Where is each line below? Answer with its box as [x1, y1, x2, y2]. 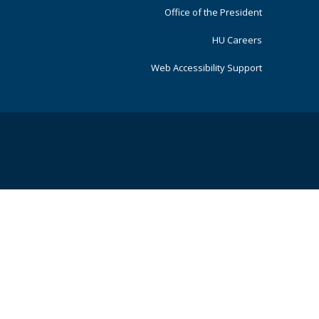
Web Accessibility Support [151, 61, 262, 74]
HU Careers [212, 33, 262, 46]
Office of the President [164, 6, 262, 19]
